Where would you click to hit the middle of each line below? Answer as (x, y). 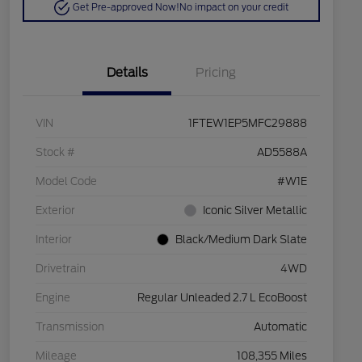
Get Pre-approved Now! (126, 8)
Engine (53, 298)
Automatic (280, 327)
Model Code (66, 182)
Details (127, 73)
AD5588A (282, 153)
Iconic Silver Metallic (255, 211)
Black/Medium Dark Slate (241, 240)
